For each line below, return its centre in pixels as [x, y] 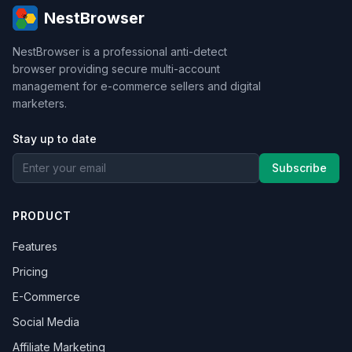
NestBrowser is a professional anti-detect [120, 51]
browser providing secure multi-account [116, 69]
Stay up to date [55, 139]
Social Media [46, 322]
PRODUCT [42, 216]
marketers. [40, 103]
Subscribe [299, 168]
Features [35, 246]
